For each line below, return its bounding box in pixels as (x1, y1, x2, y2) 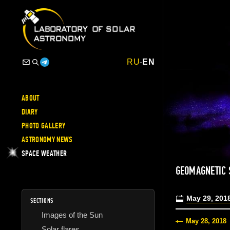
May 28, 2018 (185, 217, 226, 225)
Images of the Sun (42, 210, 103, 219)
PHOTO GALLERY (22, 120, 66, 131)
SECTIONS (30, 196, 54, 205)
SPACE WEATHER (22, 148, 67, 159)
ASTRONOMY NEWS (22, 134, 73, 145)
